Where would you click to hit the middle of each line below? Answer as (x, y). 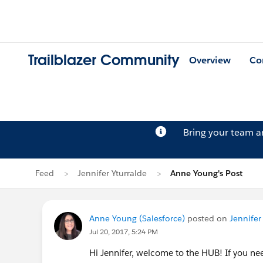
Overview (210, 60)
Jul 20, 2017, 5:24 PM (124, 232)
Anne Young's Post (206, 173)
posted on (207, 218)
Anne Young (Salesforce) (137, 218)
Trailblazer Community (104, 60)
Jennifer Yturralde (112, 173)
